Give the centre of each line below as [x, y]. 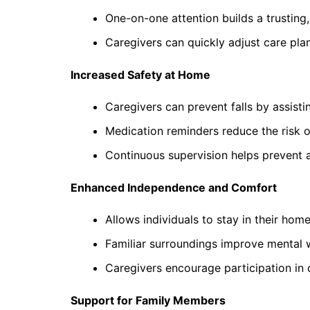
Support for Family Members [148, 301]
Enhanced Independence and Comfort [174, 188]
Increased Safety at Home [140, 75]
